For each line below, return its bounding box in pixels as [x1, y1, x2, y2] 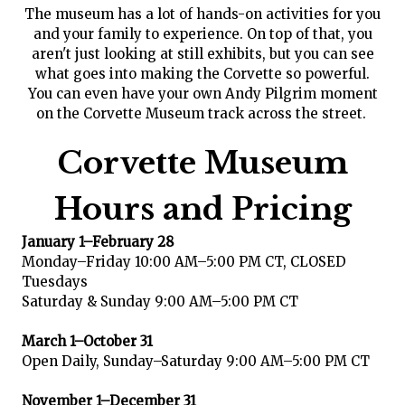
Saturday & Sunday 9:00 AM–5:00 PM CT [21, 292, 298, 310]
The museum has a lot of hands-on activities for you [24, 5, 381, 24]
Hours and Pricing [53, 189, 352, 228]
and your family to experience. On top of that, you [33, 25, 372, 43]
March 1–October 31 [21, 332, 153, 350]
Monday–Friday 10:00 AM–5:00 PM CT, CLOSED [21, 252, 346, 270]
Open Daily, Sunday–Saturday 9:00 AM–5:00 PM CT [21, 352, 370, 370]
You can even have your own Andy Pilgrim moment [27, 85, 378, 103]
